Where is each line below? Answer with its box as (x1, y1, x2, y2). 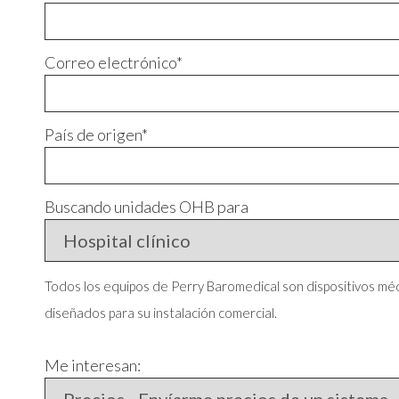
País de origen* (45, 125, 148, 144)
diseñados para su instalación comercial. (45, 305, 277, 321)
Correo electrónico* (45, 53, 183, 72)
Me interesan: (45, 355, 141, 375)
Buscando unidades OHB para (45, 197, 248, 216)
